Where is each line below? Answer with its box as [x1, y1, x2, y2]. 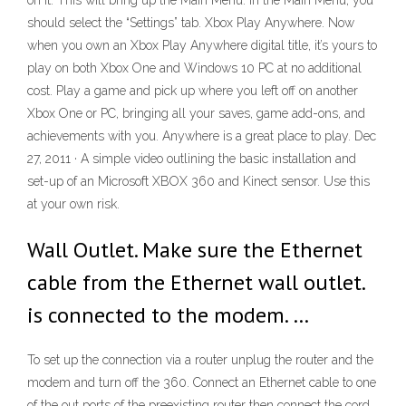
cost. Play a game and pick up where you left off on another [27, 83, 358, 98]
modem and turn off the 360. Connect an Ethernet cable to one [27, 375, 376, 391]
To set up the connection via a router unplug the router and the [27, 353, 373, 368]
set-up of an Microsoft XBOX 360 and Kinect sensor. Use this [27, 174, 370, 188]
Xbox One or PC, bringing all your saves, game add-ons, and [27, 106, 365, 121]
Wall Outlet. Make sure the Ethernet [27, 236, 362, 264]
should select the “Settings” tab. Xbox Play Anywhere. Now [27, 15, 354, 30]
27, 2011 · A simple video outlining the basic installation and [27, 151, 356, 166]
